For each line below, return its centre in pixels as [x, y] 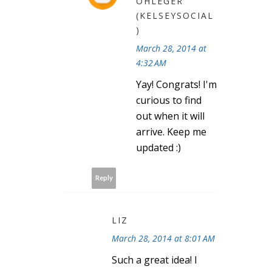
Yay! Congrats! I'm [176, 84]
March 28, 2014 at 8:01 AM [163, 238]
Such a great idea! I [155, 260]
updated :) [158, 147]
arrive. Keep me [171, 131]
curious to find [169, 100]
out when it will [170, 116]
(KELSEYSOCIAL [175, 15]
